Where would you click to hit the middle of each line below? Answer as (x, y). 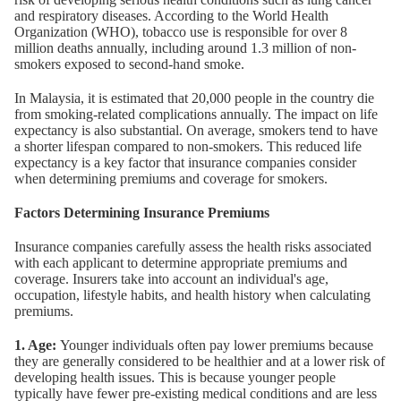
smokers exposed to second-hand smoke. (129, 64)
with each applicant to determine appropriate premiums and (181, 263)
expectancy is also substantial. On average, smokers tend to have (196, 131)
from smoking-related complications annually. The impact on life (196, 115)
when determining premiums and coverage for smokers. (171, 179)
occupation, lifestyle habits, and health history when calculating (192, 295)
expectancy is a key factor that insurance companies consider (185, 163)
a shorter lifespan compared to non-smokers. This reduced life (188, 147)
